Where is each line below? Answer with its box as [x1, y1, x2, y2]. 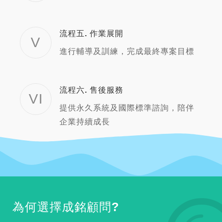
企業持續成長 [59, 117, 110, 126]
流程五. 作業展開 [59, 29, 123, 38]
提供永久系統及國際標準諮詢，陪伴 [59, 104, 194, 112]
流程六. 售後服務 [59, 86, 123, 95]
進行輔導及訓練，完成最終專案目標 [59, 47, 194, 56]
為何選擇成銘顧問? [12, 200, 119, 214]
